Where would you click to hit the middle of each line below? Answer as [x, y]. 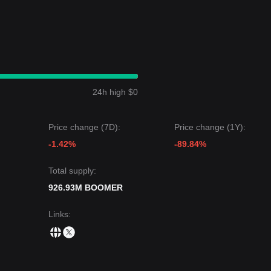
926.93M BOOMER [86, 188]
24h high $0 [115, 92]
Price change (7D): [84, 127]
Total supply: [72, 171]
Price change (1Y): [210, 127]
